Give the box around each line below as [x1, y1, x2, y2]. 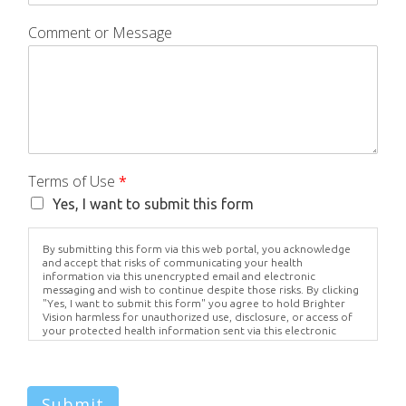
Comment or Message [28, 23, 172, 43]
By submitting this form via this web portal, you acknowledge [43, 243, 351, 256]
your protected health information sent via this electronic [43, 324, 336, 337]
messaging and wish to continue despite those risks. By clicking [43, 284, 359, 296]
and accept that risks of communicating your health [43, 256, 303, 269]
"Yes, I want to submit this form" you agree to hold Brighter [43, 297, 345, 310]
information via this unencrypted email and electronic [43, 270, 315, 283]
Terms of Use [28, 171, 119, 192]
